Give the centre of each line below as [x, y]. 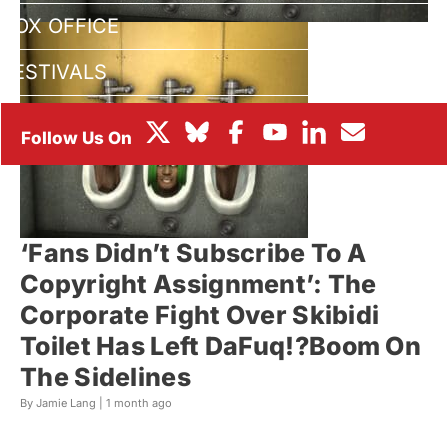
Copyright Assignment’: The [198, 284]
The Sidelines [105, 377]
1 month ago [139, 403]
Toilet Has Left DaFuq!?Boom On [220, 346]
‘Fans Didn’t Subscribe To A [193, 253]
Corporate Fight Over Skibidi [200, 315]
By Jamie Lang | [63, 403]
